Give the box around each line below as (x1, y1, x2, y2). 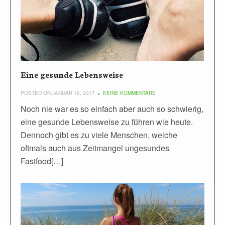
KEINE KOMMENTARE (103, 89, 156, 97)
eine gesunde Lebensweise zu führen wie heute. (21, 116, 193, 128)
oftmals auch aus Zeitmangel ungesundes (21, 142, 169, 154)
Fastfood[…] (21, 155, 63, 167)
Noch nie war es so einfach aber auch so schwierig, (21, 103, 203, 115)
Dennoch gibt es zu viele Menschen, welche (21, 129, 177, 141)
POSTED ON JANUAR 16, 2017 (21, 89, 95, 97)
